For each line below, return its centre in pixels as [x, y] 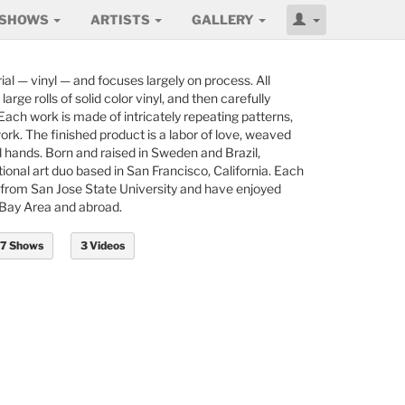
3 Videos [102, 245]
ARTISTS [122, 19]
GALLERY [224, 19]
